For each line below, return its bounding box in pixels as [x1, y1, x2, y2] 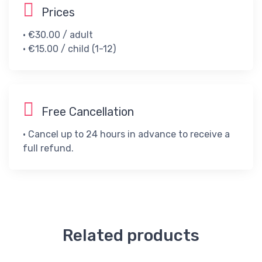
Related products [63, 225, 199, 245]
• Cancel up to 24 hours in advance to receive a [23, 128, 230, 140]
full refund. [23, 142, 74, 154]
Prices [39, 5, 75, 19]
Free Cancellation [39, 104, 134, 119]
